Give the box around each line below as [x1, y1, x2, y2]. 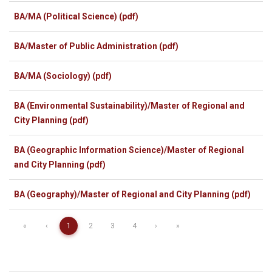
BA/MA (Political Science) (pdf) [14, 11, 138, 21]
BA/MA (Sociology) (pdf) [14, 70, 112, 81]
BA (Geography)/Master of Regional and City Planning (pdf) [14, 189, 251, 199]
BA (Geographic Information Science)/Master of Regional [14, 144, 244, 155]
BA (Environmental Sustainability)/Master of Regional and [14, 100, 245, 110]
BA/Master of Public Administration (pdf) [14, 41, 178, 51]
